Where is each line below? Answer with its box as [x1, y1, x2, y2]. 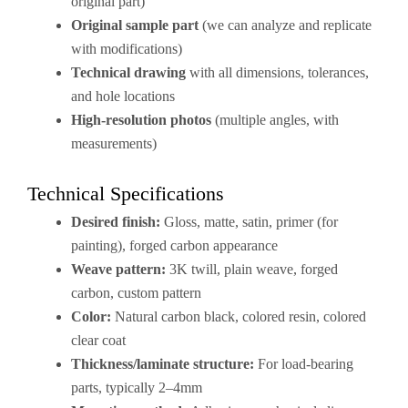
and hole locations [71, 88, 175, 104]
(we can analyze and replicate [199, 17, 372, 33]
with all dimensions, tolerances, [186, 65, 369, 80]
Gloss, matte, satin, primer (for [160, 214, 338, 229]
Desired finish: [71, 214, 160, 229]
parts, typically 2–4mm [71, 380, 202, 395]
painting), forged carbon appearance [71, 238, 278, 253]
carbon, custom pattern [71, 285, 201, 301]
